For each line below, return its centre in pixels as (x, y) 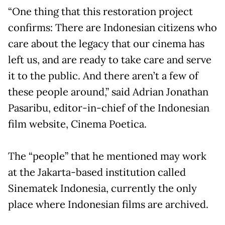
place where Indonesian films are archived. (108, 204)
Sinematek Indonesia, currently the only (102, 188)
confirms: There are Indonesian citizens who (113, 27)
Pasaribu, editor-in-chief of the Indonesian (109, 108)
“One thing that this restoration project (100, 11)
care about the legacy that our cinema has (106, 43)
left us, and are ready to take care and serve (110, 60)
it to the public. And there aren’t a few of (103, 76)
